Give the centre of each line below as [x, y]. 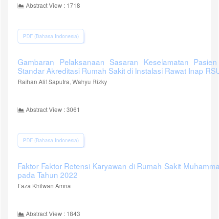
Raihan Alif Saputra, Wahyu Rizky [62, 81]
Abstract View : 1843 [52, 213]
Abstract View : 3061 [52, 109]
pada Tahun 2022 [48, 174]
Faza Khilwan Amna [44, 185]
